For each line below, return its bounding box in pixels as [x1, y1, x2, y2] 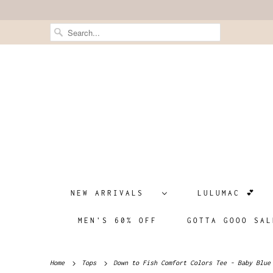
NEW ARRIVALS [70, 188, 156, 197]
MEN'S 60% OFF [78, 216, 157, 224]
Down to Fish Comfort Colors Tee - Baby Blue [110, 258, 271, 266]
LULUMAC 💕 [197, 188, 256, 197]
